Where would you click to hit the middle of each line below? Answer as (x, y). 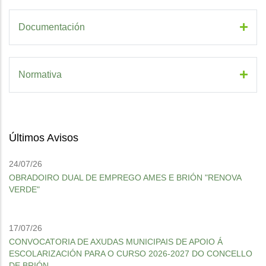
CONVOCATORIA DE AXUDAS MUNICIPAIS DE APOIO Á (116, 242)
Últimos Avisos (44, 138)
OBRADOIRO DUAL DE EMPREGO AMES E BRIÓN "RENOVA (125, 178)
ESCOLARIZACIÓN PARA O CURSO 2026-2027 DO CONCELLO (131, 254)
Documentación (52, 27)
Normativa (40, 75)
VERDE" (24, 189)
